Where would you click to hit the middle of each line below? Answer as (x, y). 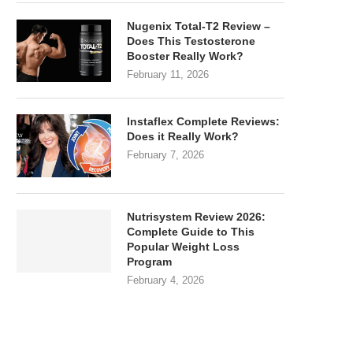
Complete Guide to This (191, 232)
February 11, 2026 (168, 74)
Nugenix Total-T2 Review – (199, 26)
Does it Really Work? (183, 136)
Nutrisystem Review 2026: (196, 217)
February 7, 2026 (165, 155)
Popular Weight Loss (183, 247)
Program (149, 262)
